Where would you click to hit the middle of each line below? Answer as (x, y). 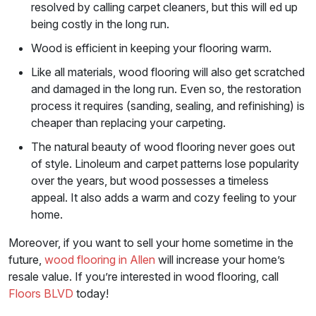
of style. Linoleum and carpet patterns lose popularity (165, 163)
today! (91, 293)
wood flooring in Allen (100, 259)
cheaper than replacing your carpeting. (128, 122)
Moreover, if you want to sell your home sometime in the (151, 242)
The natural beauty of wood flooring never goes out (163, 146)
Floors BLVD (41, 293)
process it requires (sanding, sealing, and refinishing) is (168, 105)
